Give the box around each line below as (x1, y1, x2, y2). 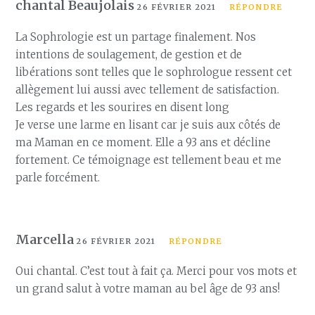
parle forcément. (15, 171, 101, 184)
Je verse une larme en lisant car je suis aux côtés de (15, 118, 281, 131)
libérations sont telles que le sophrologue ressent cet (15, 65, 292, 79)
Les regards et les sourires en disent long (15, 101, 230, 114)
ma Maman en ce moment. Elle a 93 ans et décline (15, 136, 271, 149)
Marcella (15, 231, 77, 247)
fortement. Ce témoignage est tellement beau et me (15, 153, 282, 167)
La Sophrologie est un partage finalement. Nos (15, 30, 257, 44)
